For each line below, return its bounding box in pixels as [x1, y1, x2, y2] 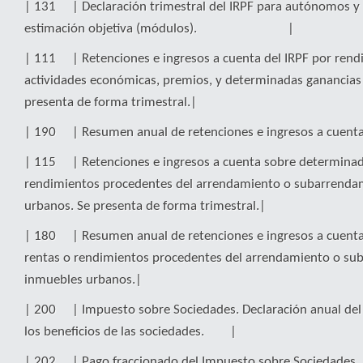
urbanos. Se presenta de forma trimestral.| [24, 199, 266, 213]
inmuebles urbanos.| [24, 273, 142, 287]
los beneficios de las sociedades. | [24, 325, 237, 339]
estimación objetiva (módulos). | [24, 22, 294, 36]
